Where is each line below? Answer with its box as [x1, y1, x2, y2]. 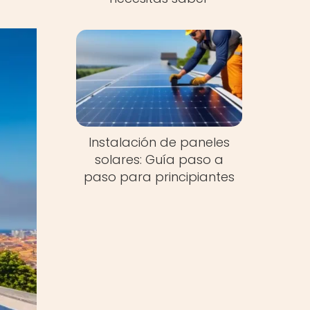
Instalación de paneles [88, 134, 230, 152]
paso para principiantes [83, 168, 235, 186]
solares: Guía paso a [94, 151, 224, 169]
